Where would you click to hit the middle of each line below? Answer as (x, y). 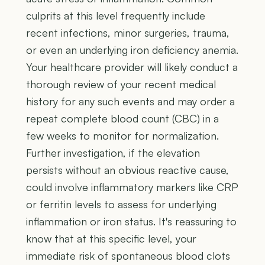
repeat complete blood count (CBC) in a (122, 119)
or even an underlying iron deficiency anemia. (132, 50)
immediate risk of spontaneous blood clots (128, 256)
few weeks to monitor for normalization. (122, 136)
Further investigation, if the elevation (113, 153)
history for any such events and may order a (130, 101)
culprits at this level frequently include (116, 16)
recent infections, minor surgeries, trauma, (128, 33)
